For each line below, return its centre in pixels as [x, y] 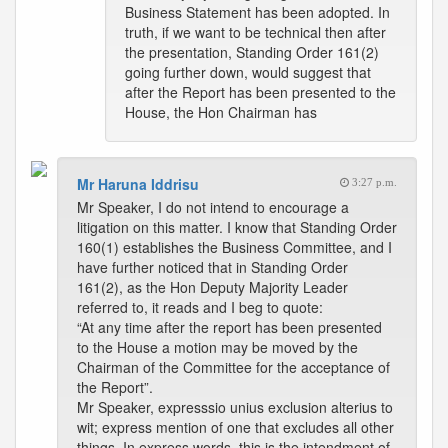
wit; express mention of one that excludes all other [235, 427]
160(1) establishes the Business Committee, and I [234, 247]
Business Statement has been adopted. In [257, 12]
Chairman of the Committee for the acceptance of [233, 367]
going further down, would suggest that [248, 72]
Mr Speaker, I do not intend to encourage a [213, 207]
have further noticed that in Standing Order [212, 267]
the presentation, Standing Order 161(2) [252, 52]
